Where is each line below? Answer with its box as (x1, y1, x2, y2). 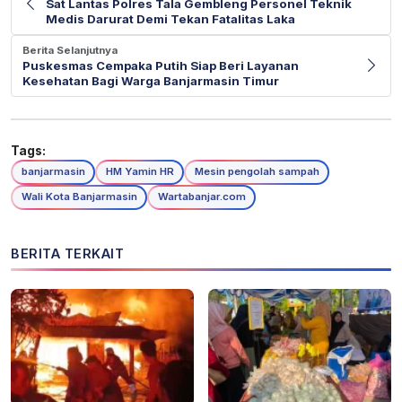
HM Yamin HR (105, 165, 174, 179)
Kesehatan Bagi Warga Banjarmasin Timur (22, 73, 279, 88)
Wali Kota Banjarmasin (21, 190, 137, 204)
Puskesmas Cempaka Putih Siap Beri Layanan (22, 57, 299, 73)
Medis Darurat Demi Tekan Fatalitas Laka (46, 11, 295, 26)
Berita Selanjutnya (22, 43, 118, 57)
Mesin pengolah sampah (194, 165, 319, 179)
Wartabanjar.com (157, 190, 246, 204)
